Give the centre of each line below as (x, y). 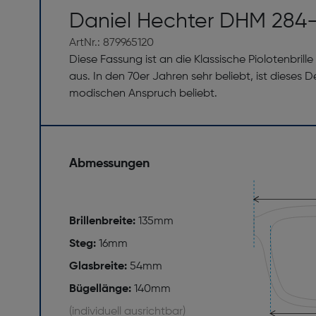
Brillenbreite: (104, 222)
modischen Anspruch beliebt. (143, 94)
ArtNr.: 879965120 (111, 43)
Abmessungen (109, 164)
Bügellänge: (102, 290)
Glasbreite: (99, 267)
